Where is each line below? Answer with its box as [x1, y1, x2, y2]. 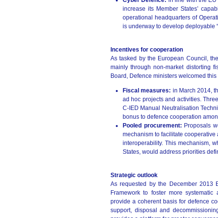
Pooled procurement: [123, 122, 184, 129]
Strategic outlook [110, 172, 158, 179]
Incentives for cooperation [110, 46, 183, 53]
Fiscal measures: [123, 87, 173, 94]
